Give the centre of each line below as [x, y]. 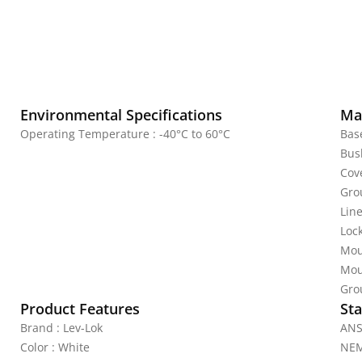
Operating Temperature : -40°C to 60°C [125, 134]
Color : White [55, 347]
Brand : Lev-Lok [61, 328]
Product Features [80, 309]
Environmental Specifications [121, 115]
